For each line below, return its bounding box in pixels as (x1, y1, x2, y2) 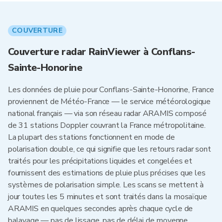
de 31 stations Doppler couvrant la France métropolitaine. (8, 120, 206, 131)
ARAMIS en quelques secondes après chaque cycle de (8, 203, 193, 214)
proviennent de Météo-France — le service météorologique (8, 96, 211, 107)
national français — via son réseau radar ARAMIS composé (8, 108, 207, 119)
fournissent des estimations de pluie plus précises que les (8, 167, 206, 178)
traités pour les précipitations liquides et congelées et (8, 156, 192, 166)
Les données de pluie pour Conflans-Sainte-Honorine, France (8, 84, 214, 95)
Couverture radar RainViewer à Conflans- (8, 45, 195, 58)
